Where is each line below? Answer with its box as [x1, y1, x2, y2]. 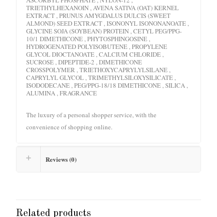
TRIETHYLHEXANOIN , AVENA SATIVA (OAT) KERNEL [26, 3, 179, 12]
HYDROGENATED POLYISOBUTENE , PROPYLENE [26, 42, 167, 51]
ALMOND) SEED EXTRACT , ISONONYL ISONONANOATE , [26, 18, 189, 28]
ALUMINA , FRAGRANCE [26, 88, 97, 97]
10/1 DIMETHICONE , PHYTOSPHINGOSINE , [26, 34, 150, 43]
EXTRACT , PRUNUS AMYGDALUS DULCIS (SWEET [26, 11, 170, 20]
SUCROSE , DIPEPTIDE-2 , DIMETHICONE [26, 57, 142, 66]
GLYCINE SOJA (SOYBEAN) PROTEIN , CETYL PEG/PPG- [26, 26, 182, 35]
